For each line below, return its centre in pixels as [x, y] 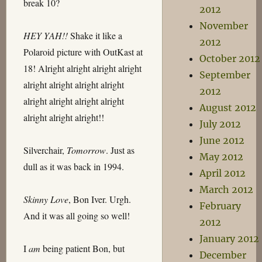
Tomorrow [86, 150]
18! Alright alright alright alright [82, 68]
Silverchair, [45, 150]
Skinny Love [46, 199]
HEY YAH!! [45, 35]
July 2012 [220, 124]
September [225, 75]
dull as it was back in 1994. [73, 166]
